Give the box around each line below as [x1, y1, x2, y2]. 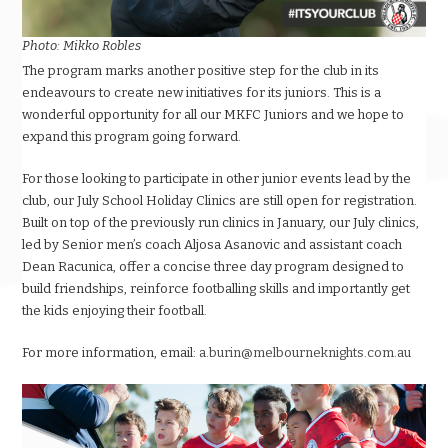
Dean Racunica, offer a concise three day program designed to [22, 259, 405, 275]
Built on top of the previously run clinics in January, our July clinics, [22, 215, 420, 231]
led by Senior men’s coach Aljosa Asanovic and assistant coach [22, 237, 403, 253]
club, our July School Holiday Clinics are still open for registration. [22, 193, 418, 209]
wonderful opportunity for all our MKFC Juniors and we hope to [22, 107, 405, 123]
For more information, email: [22, 345, 200, 361]
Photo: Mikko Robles [22, 38, 142, 54]
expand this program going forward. [22, 129, 242, 145]
